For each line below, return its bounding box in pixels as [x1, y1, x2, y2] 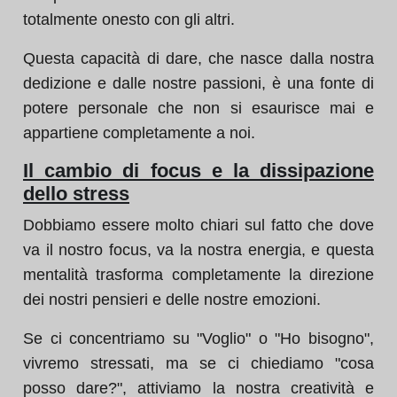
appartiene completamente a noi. [23, 124, 255, 142]
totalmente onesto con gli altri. [23, 11, 235, 28]
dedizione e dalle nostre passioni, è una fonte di [23, 74, 374, 92]
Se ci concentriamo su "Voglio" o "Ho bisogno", [23, 330, 374, 347]
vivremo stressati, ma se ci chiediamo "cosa [23, 354, 374, 372]
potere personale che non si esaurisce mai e [23, 99, 374, 117]
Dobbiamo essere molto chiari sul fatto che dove [23, 216, 374, 234]
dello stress [23, 183, 129, 205]
